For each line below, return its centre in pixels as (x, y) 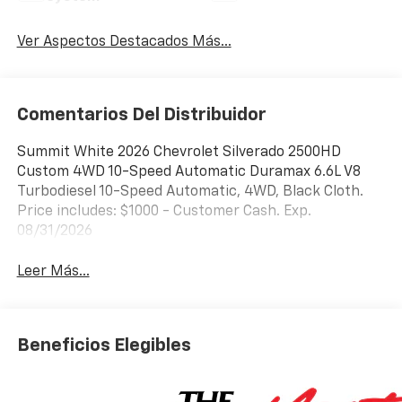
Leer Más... (53, 272)
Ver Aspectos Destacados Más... (124, 42)
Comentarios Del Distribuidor (141, 115)
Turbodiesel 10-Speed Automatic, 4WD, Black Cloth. (190, 192)
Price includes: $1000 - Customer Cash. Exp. (164, 212)
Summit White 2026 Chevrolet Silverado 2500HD (179, 153)
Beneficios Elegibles (104, 345)
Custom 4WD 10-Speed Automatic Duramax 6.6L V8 (188, 173)
